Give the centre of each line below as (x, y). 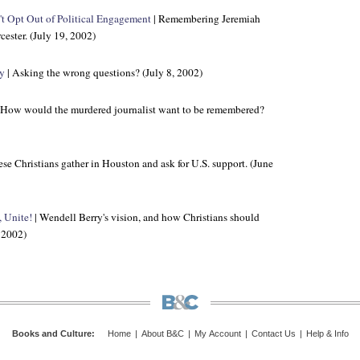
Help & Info (327, 334)
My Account (217, 334)
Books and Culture (51, 334)
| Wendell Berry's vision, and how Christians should (146, 217)
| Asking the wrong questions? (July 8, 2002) (104, 72)
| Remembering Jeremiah (206, 18)
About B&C (162, 334)
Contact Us (273, 334)
